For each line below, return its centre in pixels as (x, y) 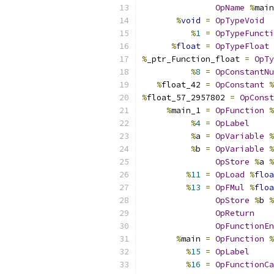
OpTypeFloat (242, 46)
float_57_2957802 (188, 98)
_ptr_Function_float (196, 59)
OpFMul (230, 187)
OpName (230, 8)
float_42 (183, 85)
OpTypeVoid (240, 20)
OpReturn (235, 213)
